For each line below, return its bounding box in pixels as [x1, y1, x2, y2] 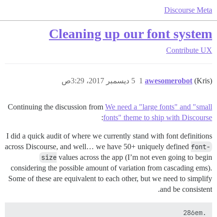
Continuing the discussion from [8, 103, 105, 111]
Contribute [166, 46, 199, 54]
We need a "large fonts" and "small [105, 103, 212, 111]
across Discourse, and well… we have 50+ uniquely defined [5, 142, 191, 151]
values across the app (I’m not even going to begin [57, 153, 212, 161]
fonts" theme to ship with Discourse [103, 113, 212, 122]
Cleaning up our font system [49, 26, 212, 41]
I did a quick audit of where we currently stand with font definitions [6, 132, 212, 140]
